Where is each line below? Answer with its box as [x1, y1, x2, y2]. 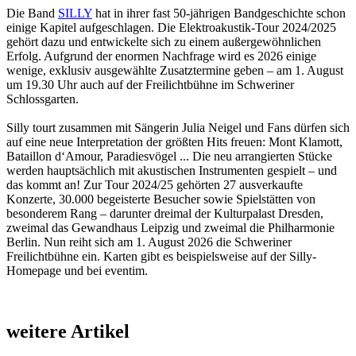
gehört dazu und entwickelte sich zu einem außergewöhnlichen [6, 34, 321, 48]
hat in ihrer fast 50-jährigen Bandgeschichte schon [92, 6, 346, 20]
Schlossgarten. [6, 91, 79, 106]
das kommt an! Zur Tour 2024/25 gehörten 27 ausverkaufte [6, 177, 303, 192]
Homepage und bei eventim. [6, 263, 151, 277]
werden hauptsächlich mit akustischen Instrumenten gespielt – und [6, 163, 337, 177]
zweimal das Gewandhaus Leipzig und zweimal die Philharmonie [6, 220, 335, 234]
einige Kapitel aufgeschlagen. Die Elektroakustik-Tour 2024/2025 [6, 20, 336, 34]
